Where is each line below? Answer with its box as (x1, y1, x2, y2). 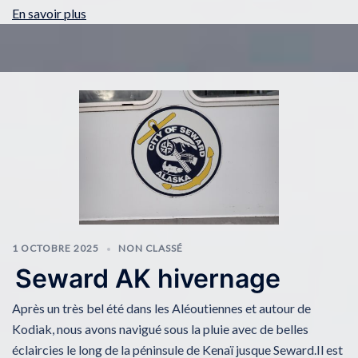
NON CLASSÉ (118, 241, 183, 254)
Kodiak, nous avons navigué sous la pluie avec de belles (12, 321, 308, 336)
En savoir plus (12, 6, 86, 22)
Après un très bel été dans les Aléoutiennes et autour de (12, 300, 311, 316)
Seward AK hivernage (15, 263, 281, 294)
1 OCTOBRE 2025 (12, 241, 99, 254)
